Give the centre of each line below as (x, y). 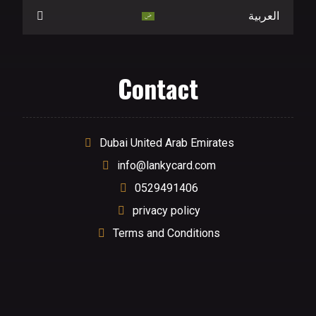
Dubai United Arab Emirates (166, 143)
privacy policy (166, 211)
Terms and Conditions (166, 233)
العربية (263, 16)
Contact (158, 88)
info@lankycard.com (166, 165)
